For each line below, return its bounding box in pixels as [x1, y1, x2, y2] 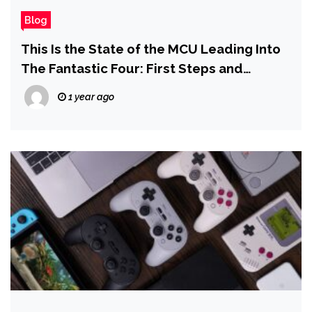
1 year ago [66, 91, 114, 102]
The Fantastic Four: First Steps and [21, 61, 243, 76]
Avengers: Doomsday [21, 80, 156, 95]
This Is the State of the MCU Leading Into [21, 41, 281, 56]
